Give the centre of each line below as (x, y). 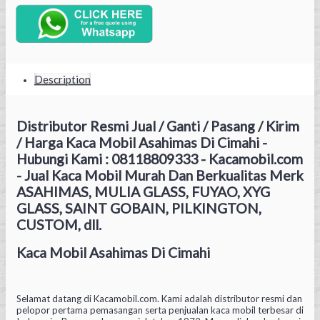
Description (62, 80)
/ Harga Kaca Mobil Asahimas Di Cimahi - (142, 142)
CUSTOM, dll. (59, 224)
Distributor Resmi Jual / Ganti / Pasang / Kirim (158, 126)
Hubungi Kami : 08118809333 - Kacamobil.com (160, 159)
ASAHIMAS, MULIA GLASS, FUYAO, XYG (143, 191)
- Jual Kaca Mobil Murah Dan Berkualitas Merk (160, 175)
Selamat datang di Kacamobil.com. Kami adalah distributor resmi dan (159, 298)
